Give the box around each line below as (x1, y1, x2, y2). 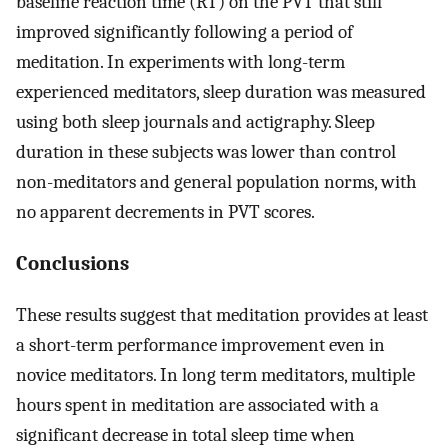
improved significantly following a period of (16, 21, 353, 44)
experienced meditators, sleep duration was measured (16, 81, 426, 104)
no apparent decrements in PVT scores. (16, 201, 315, 224)
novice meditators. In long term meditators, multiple (16, 363, 415, 386)
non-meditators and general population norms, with (16, 171, 417, 194)
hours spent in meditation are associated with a (16, 393, 379, 416)
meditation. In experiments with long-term (16, 51, 345, 74)
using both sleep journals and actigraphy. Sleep (16, 111, 375, 134)
